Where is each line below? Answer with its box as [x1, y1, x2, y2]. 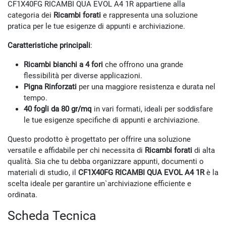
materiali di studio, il [8, 167, 78, 177]
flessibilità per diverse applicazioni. [24, 71, 142, 80]
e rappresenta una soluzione [101, 10, 198, 20]
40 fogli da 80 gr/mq [24, 104, 92, 114]
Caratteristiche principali [8, 40, 90, 50]
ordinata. [8, 190, 37, 199]
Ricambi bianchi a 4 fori [24, 60, 103, 69]
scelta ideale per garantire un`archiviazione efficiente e [8, 179, 191, 188]
